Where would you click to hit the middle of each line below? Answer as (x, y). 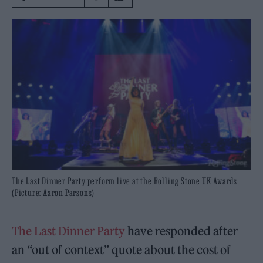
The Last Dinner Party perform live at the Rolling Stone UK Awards (124, 181)
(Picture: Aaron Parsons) (53, 192)
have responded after (182, 231)
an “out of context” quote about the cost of (122, 249)
